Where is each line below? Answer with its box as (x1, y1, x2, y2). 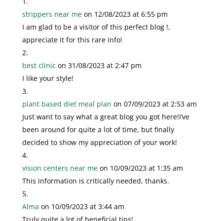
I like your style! (22, 73, 74, 83)
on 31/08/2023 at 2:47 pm (57, 60, 142, 70)
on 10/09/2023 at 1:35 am (99, 163, 183, 173)
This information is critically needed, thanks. (22, 176, 169, 185)
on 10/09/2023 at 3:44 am (40, 201, 124, 211)
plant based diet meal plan (22, 99, 111, 109)
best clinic (22, 60, 56, 70)
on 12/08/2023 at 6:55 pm (83, 9, 168, 19)
